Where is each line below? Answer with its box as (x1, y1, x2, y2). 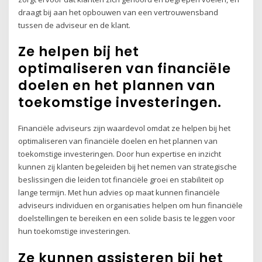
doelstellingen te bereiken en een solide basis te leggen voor (18, 213, 236, 224)
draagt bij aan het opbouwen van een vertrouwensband (18, 6, 219, 18)
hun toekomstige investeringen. (18, 226, 131, 237)
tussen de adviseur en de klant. (18, 19, 131, 30)
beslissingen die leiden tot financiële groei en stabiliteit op (18, 174, 225, 185)
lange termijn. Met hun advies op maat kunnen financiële (18, 187, 220, 198)
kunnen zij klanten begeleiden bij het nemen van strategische (18, 161, 237, 173)
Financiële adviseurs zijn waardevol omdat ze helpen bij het (18, 123, 231, 134)
